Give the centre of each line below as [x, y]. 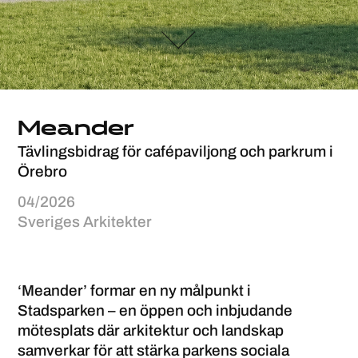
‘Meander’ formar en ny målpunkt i [135, 290]
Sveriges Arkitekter [85, 222]
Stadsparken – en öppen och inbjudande [155, 310]
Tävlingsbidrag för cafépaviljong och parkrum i [176, 151]
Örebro [43, 171]
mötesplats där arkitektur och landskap [151, 330]
